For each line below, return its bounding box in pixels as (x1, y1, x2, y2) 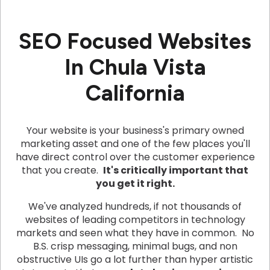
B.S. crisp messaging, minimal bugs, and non (33, 239, 237, 254)
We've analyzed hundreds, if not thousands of (28, 199, 242, 214)
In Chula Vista (64, 53, 206, 80)
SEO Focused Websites (19, 27, 251, 54)
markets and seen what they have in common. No (16, 226, 254, 240)
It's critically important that (103, 163, 248, 178)
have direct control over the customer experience (15, 150, 255, 165)
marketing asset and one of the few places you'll (20, 137, 250, 151)
